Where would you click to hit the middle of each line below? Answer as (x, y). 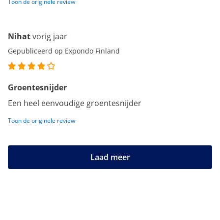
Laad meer (110, 157)
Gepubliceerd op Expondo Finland (64, 51)
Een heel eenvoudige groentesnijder (75, 103)
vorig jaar (50, 37)
